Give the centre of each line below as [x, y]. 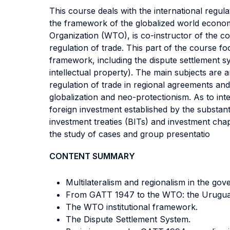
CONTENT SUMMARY [92, 156]
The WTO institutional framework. [132, 207]
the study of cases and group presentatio [130, 134]
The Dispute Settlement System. [128, 219]
